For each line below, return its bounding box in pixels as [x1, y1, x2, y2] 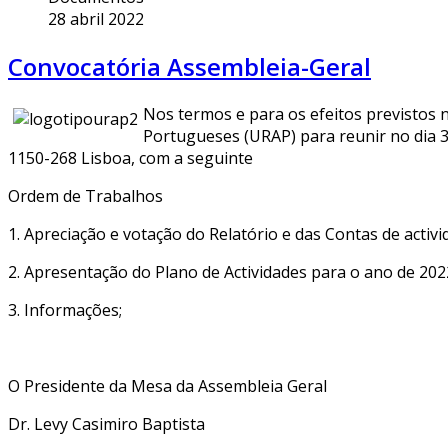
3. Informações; [8, 298, 122, 321]
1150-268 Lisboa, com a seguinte [8, 146, 253, 169]
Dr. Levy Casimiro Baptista [8, 412, 205, 435]
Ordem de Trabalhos [8, 184, 163, 207]
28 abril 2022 [48, 7, 144, 30]
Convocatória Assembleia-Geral [8, 49, 371, 83]
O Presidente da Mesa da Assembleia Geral [8, 374, 327, 397]
